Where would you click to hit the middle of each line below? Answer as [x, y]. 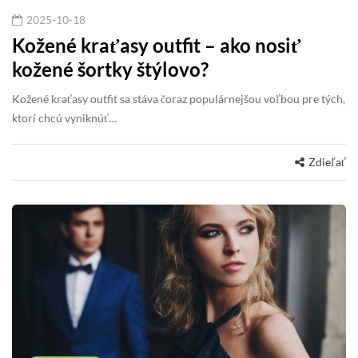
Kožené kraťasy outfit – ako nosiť [157, 45]
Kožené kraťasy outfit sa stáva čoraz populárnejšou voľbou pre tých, [179, 98]
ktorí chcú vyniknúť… [64, 117]
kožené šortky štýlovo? [110, 69]
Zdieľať [327, 161]
